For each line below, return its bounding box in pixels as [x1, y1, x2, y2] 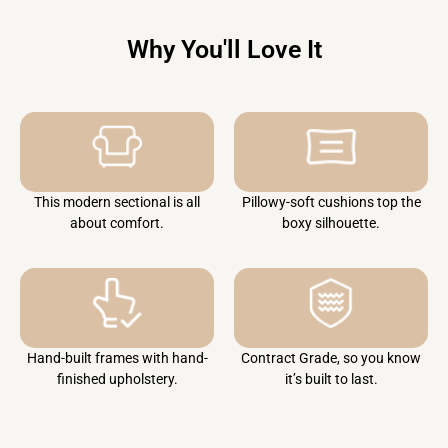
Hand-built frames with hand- [26, 350, 208, 367]
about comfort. [70, 214, 164, 231]
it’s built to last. [284, 371, 378, 388]
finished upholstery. [56, 371, 178, 388]
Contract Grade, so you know [241, 350, 421, 367]
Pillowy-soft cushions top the [241, 193, 421, 210]
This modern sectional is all [34, 193, 200, 210]
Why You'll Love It [126, 34, 322, 64]
